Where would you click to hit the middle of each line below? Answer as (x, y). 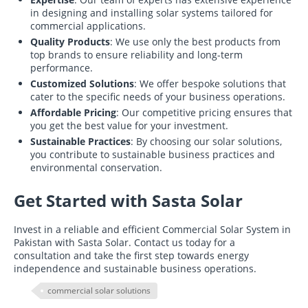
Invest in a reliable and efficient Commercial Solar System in (152, 229)
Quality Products (70, 42)
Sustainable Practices (80, 141)
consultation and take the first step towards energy (131, 255)
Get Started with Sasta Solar (128, 200)
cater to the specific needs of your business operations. (158, 97)
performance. (62, 68)
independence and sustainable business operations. (135, 268)
